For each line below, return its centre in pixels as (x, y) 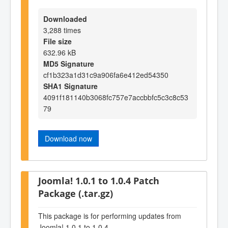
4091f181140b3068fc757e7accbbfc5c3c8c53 (116, 97)
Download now (68, 138)
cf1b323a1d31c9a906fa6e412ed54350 (106, 75)
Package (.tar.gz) (76, 193)
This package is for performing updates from (110, 216)
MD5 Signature (69, 63)
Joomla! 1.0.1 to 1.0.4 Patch (99, 180)
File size (58, 41)
